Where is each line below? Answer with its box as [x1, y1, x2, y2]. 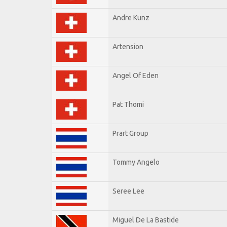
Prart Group [112, 129, 148, 137]
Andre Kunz [112, 13, 149, 22]
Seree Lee [112, 186, 144, 195]
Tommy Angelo [112, 158, 160, 166]
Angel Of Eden [112, 71, 159, 80]
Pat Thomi [112, 100, 144, 108]
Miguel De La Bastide [112, 215, 179, 224]
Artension [112, 42, 143, 51]
